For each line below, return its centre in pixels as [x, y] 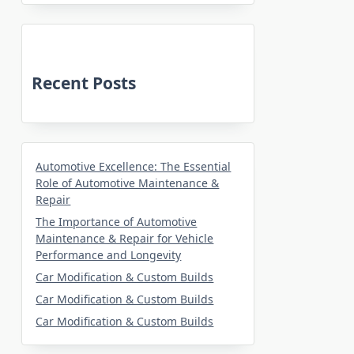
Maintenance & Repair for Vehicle [125, 238]
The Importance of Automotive [117, 221]
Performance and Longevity [109, 254]
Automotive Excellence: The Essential [134, 166]
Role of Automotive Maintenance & [128, 183]
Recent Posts [84, 83]
